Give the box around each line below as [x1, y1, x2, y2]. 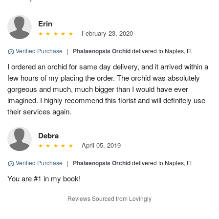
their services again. [7, 106, 71, 117]
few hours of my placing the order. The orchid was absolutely [7, 72, 200, 83]
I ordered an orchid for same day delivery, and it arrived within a [7, 61, 208, 72]
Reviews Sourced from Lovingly [67, 194, 152, 203]
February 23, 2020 [77, 28, 133, 38]
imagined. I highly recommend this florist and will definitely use [7, 95, 205, 106]
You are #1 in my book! [7, 173, 81, 184]
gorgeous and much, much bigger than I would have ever [7, 84, 188, 94]
